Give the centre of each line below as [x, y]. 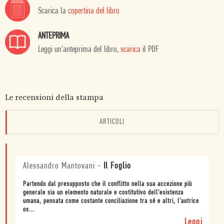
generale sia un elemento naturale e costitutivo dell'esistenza [103, 193]
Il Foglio [117, 166]
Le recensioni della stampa [54, 98]
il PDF [150, 50]
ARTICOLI [112, 122]
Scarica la [53, 11]
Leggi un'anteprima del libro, [79, 50]
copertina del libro [94, 11]
